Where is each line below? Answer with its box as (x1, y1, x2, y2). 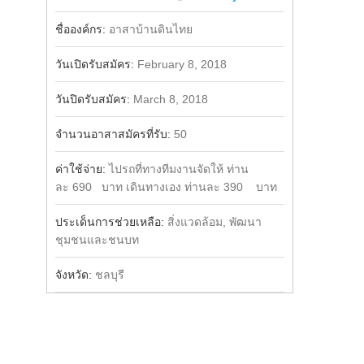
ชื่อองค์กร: (54, 23, 109, 36)
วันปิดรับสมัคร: (54, 93, 133, 106)
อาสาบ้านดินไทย (108, 23, 193, 36)
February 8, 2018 (136, 58, 227, 71)
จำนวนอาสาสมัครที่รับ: (54, 128, 174, 141)
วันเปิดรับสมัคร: (54, 58, 137, 71)
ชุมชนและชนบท (54, 233, 139, 246)
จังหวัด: (54, 268, 95, 281)
